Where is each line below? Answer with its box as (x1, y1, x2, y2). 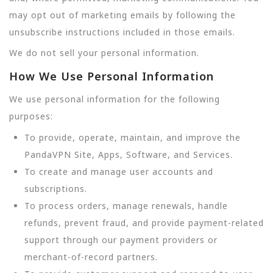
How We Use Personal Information (9, 69, 214, 83)
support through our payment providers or (24, 233, 218, 246)
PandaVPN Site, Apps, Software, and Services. (24, 148, 233, 160)
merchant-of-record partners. (24, 250, 158, 263)
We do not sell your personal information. (9, 46, 199, 58)
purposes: (9, 110, 53, 122)
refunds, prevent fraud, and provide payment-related (24, 216, 264, 229)
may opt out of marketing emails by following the (9, 9, 236, 21)
